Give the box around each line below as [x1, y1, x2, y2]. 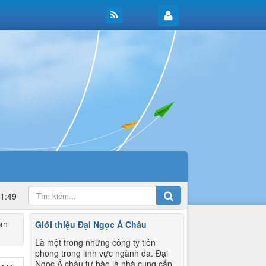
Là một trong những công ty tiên [35, 236, 156, 248]
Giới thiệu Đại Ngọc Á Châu [35, 218, 147, 230]
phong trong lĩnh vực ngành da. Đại [35, 246, 169, 259]
